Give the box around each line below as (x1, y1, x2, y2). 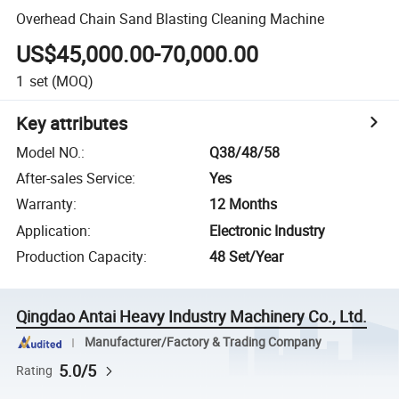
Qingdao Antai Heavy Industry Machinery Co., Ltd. (16, 305, 368, 328)
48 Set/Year (209, 247, 284, 267)
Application (16, 220, 88, 240)
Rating (16, 362, 53, 379)
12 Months (209, 194, 278, 215)
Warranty (16, 194, 74, 215)
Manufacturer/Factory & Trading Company (84, 334, 322, 350)
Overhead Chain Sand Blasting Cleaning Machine (16, 8, 325, 28)
